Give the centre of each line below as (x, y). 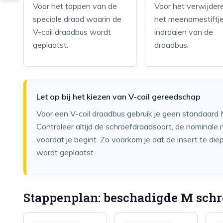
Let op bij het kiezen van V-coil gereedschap (118, 97)
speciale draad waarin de (77, 19)
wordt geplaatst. (66, 152)
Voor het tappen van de (75, 6)
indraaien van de (184, 32)
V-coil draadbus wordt (72, 32)
